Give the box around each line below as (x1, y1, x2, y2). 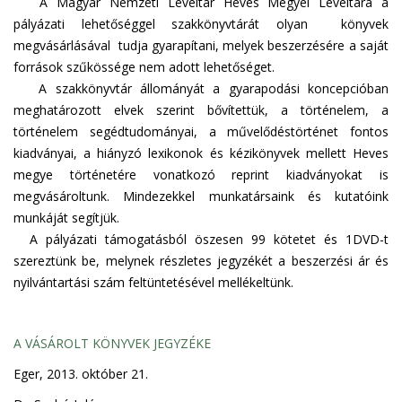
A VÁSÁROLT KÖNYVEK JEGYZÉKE (13, 335, 211, 352)
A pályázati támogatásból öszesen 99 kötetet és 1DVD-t (13, 231, 389, 248)
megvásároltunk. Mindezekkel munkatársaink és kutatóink (13, 188, 389, 205)
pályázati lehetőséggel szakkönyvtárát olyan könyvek (13, 15, 389, 32)
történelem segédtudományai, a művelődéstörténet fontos (13, 123, 389, 140)
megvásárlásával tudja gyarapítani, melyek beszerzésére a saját (13, 37, 389, 54)
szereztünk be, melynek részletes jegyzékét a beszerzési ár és (13, 252, 389, 269)
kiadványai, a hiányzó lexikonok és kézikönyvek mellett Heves (13, 144, 389, 162)
